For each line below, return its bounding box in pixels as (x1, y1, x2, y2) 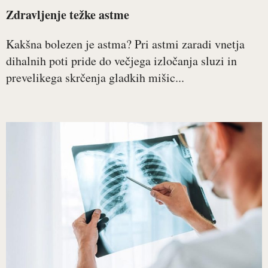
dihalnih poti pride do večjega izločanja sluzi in (6, 53, 237, 69)
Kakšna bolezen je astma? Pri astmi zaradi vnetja (6, 36, 245, 52)
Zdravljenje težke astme (6, 6, 129, 23)
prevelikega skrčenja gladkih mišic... (6, 69, 184, 86)
